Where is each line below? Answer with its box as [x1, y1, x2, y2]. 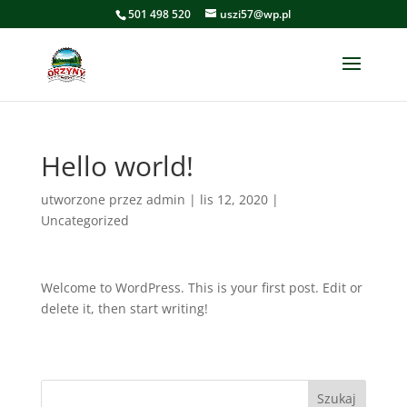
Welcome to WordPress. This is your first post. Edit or [40, 279, 362, 296]
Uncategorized [40, 212, 129, 229]
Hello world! [40, 147, 194, 184]
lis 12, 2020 [199, 191, 268, 208]
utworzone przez [40, 191, 146, 208]
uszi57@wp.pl [220, 6, 292, 22]
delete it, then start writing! [40, 300, 208, 317]
